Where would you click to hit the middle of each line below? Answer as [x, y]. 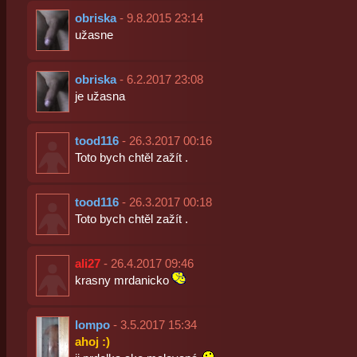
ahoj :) [92, 341]
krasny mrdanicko [122, 280]
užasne [94, 35]
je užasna [100, 96]
